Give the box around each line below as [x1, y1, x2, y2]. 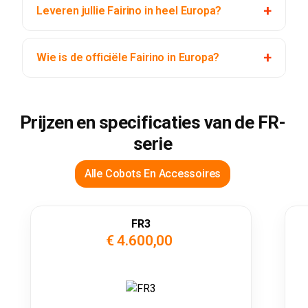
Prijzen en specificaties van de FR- [20, 112, 285, 133]
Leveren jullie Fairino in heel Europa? [36, 4, 222, 18]
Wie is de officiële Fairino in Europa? [36, 51, 220, 65]
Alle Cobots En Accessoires [84, 167, 221, 181]
